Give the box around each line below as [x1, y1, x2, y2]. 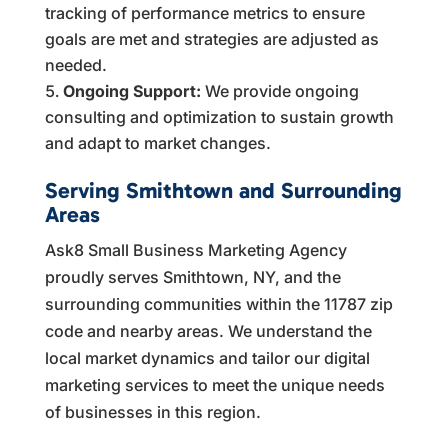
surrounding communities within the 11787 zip [44, 293, 393, 314]
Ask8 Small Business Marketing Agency [44, 239, 347, 260]
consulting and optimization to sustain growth [44, 106, 394, 127]
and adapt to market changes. [44, 132, 271, 153]
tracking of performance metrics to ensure [44, 2, 365, 23]
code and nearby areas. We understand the [44, 320, 372, 341]
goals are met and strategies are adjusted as [44, 28, 379, 49]
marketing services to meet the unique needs [44, 374, 385, 395]
